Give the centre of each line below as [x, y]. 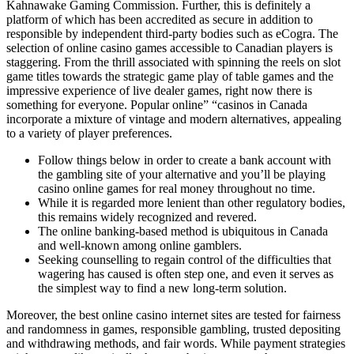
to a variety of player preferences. [89, 134]
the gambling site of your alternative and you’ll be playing [182, 175]
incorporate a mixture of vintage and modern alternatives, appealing [174, 119]
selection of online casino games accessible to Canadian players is [169, 48]
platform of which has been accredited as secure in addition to [160, 20]
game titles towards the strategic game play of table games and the [170, 77]
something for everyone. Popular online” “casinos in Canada [157, 105]
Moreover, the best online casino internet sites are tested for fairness [173, 315]
